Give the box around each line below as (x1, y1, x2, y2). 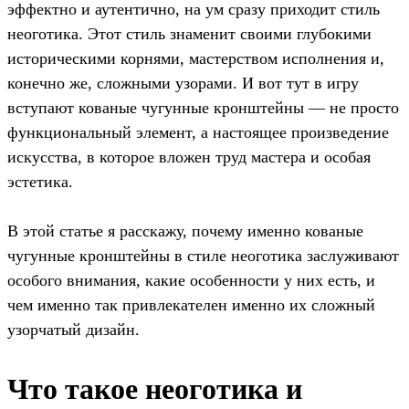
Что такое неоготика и (7, 372, 302, 405)
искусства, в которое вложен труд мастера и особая (7, 147, 371, 166)
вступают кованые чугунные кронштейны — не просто (7, 98, 399, 117)
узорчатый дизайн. (7, 320, 140, 339)
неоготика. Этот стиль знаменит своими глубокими (7, 24, 372, 43)
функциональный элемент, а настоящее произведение (7, 122, 389, 142)
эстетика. (7, 172, 73, 191)
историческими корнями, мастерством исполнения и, (7, 48, 384, 68)
